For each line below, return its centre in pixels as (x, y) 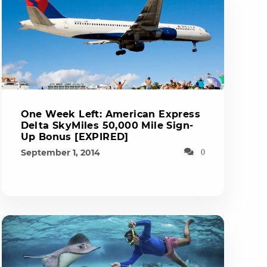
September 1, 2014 (60, 153)
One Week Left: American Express (111, 114)
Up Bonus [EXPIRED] (74, 137)
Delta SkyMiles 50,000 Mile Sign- (107, 125)
